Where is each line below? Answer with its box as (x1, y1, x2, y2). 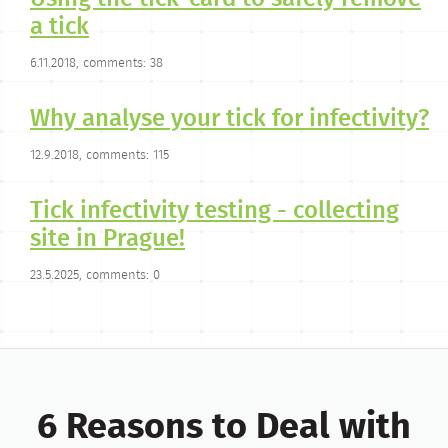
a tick (30, 9, 89, 46)
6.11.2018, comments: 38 (30, 53, 163, 74)
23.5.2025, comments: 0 (30, 265, 160, 286)
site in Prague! (30, 221, 185, 258)
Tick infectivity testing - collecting (30, 193, 399, 230)
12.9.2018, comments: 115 (30, 145, 169, 166)
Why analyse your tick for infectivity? (30, 101, 429, 138)
